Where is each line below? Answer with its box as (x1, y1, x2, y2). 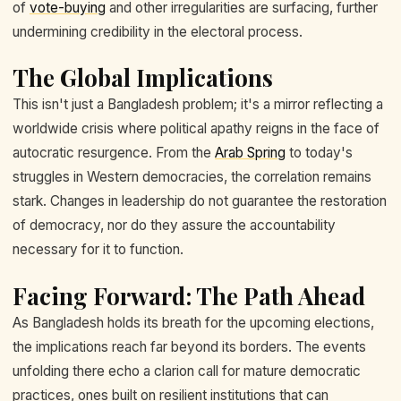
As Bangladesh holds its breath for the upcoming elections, (13, 313, 374, 331)
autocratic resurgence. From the (13, 144, 215, 162)
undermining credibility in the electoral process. (13, 22, 303, 40)
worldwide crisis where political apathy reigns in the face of (13, 120, 380, 138)
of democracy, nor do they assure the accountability (13, 217, 336, 235)
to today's (286, 144, 353, 162)
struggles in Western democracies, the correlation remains (13, 168, 371, 186)
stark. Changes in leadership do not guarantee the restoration (13, 192, 387, 210)
